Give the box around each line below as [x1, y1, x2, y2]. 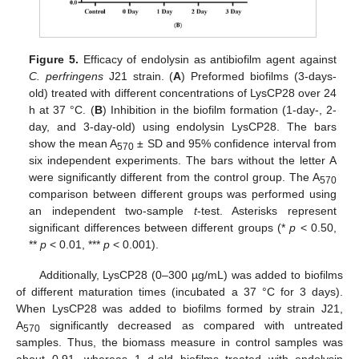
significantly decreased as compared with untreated [40, 319, 343, 333]
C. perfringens [29, 69, 104, 83]
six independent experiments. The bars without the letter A [29, 153, 337, 167]
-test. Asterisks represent [196, 204, 337, 217]
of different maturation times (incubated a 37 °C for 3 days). [16, 285, 343, 299]
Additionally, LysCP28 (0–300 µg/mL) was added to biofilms [38, 268, 343, 282]
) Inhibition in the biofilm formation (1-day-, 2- [102, 103, 337, 116]
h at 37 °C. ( [29, 103, 95, 116]
